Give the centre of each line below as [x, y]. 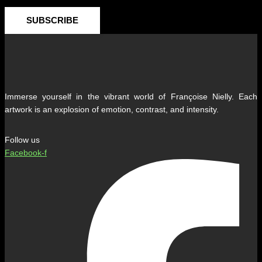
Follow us [22, 140]
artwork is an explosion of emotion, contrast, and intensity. [112, 110]
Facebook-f [26, 153]
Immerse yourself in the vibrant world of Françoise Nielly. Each [131, 97]
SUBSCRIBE [52, 20]
